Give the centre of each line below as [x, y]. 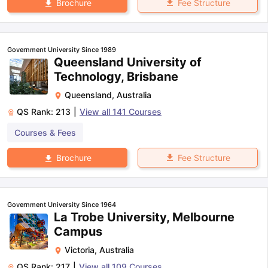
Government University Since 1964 [62, 205]
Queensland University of [128, 62]
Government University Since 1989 [62, 50]
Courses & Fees [45, 133]
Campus [78, 232]
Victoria [80, 250]
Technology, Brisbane [116, 77]
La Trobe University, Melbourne [144, 217]
